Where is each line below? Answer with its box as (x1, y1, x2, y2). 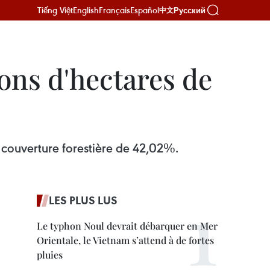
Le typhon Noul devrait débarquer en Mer (37, 219, 218, 232)
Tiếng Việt (37, 4, 73, 16)
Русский (174, 5, 206, 15)
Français (99, 4, 130, 16)
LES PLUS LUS (49, 193, 118, 207)
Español (130, 4, 159, 16)
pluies (37, 248, 63, 261)
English (73, 4, 99, 16)
